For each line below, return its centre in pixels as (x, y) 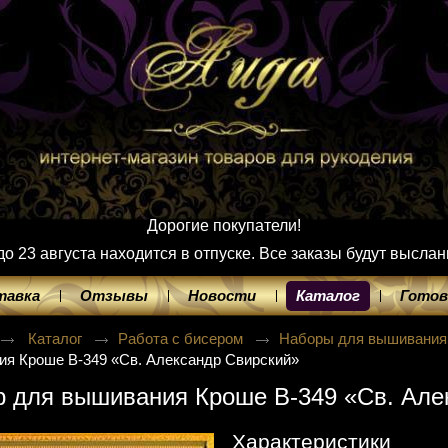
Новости (222, 295)
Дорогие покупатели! (224, 225)
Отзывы (114, 295)
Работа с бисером (183, 338)
